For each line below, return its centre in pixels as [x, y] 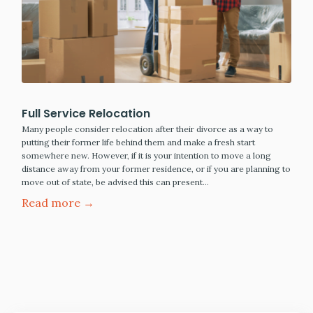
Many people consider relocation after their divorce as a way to [147, 129]
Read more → [58, 203]
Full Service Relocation [86, 114]
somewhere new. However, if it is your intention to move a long [146, 156]
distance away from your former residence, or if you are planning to [156, 169]
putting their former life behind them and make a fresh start [138, 143]
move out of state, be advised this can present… [115, 182]
